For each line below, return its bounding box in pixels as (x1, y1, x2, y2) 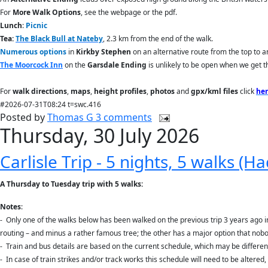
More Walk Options (13, 7, 81, 17)
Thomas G (47, 111, 96, 124)
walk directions (11, 86, 67, 96)
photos (150, 86, 175, 96)
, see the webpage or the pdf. (81, 7, 177, 17)
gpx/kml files (191, 86, 238, 96)
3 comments (96, 111, 152, 124)
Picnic (26, 20, 47, 31)
